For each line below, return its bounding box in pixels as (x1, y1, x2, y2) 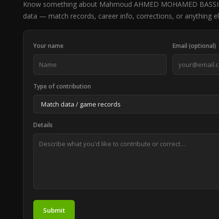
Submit (43, 206, 65, 215)
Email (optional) (173, 42, 216, 50)
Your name (33, 42, 64, 50)
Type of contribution (33, 82, 91, 90)
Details (33, 121, 53, 129)
